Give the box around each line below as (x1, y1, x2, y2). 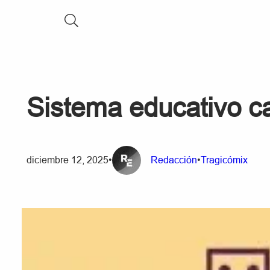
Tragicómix (201, 155, 248, 166)
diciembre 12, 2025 (27, 155, 108, 166)
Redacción (151, 155, 197, 166)
